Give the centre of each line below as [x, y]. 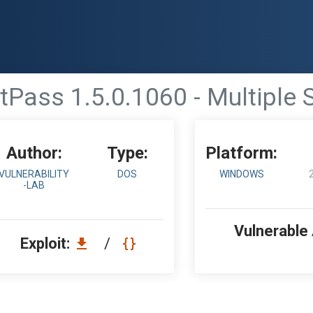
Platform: [242, 153]
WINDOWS [241, 174]
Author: [34, 153]
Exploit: [47, 243]
